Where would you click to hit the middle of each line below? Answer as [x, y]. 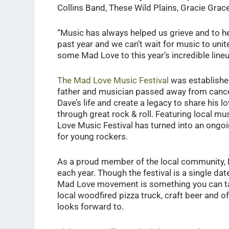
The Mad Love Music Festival [113, 81]
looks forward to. [90, 207]
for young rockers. [92, 137]
